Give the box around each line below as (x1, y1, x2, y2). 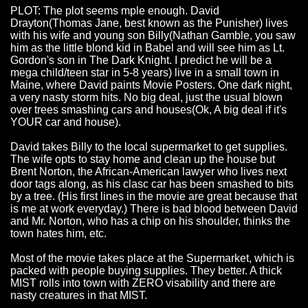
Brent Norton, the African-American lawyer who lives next (10, 166, 287, 178)
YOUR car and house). (10, 116, 121, 129)
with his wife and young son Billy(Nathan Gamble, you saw (10, 30, 296, 42)
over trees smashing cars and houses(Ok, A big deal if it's (10, 104, 287, 116)
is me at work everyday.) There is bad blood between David (10, 203, 298, 215)
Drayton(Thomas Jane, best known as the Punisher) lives (10, 17, 288, 30)
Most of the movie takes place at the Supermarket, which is (10, 252, 294, 265)
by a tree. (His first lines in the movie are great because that (10, 190, 297, 203)
